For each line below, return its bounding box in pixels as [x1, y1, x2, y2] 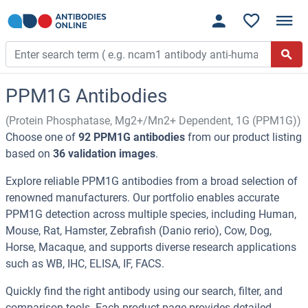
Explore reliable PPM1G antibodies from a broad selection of [5, 175, 298, 188]
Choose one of [5, 131, 78, 144]
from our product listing [185, 131, 302, 144]
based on [5, 147, 53, 161]
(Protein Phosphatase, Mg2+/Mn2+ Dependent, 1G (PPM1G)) [5, 114, 301, 128]
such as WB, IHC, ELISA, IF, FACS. [5, 257, 164, 271]
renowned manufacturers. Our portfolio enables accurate [5, 191, 279, 205]
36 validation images [53, 147, 155, 161]
